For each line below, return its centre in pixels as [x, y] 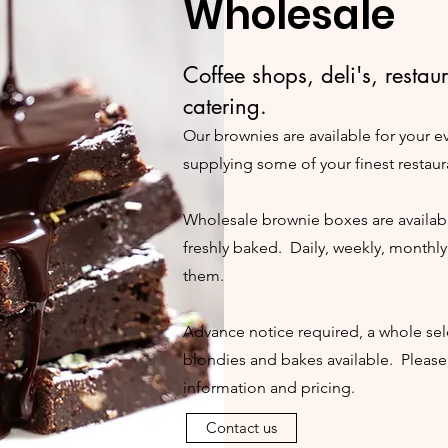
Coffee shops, [252, 75]
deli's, [353, 75]
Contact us [241, 427]
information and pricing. [269, 387]
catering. [225, 106]
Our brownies [231, 135]
